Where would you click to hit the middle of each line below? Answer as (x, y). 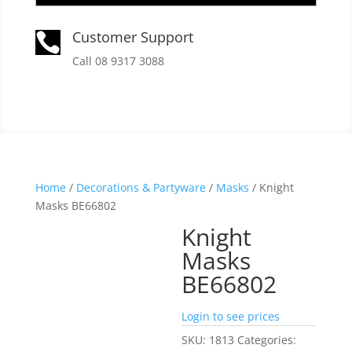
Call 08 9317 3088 (118, 60)
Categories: (267, 339)
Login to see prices (231, 316)
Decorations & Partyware (141, 187)
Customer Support (132, 37)
